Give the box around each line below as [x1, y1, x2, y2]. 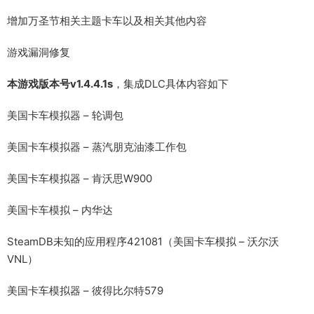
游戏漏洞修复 [7, 46, 70, 59]
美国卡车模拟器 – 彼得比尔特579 [7, 284, 163, 297]
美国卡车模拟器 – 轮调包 [7, 109, 123, 122]
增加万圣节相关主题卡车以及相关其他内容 [7, 14, 207, 27]
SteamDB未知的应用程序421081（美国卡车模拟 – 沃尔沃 [7, 235, 279, 248]
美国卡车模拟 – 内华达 [7, 203, 113, 217]
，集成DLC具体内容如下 [113, 77, 228, 90]
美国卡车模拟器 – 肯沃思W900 [7, 172, 152, 185]
